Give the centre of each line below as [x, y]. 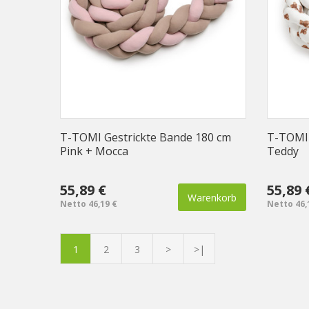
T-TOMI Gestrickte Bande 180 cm [146, 137]
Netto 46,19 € [89, 203]
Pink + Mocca [94, 151]
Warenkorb [212, 197]
